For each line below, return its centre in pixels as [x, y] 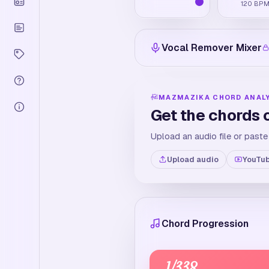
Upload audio [193, 159]
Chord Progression [205, 223]
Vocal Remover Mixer [212, 48]
